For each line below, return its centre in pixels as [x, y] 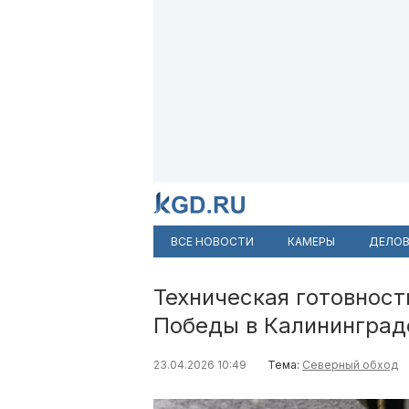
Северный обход [350, 365]
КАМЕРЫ [311, 241]
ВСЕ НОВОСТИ [212, 241]
